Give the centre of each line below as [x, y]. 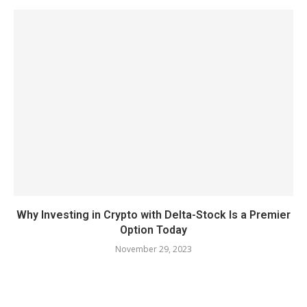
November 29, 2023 [153, 249]
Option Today [153, 230]
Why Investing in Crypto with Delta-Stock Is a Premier [153, 215]
